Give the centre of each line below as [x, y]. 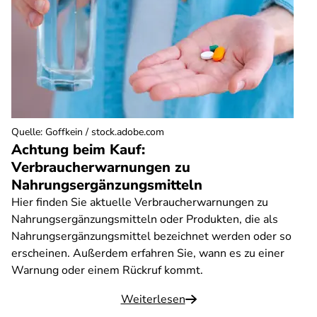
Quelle [26, 132]
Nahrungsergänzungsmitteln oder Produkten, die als [145, 219]
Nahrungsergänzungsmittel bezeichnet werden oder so [151, 236]
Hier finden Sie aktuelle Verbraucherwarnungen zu [140, 202]
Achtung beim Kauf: [78, 150]
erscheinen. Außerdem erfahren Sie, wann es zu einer [148, 253]
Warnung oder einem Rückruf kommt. [107, 270]
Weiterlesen [153, 299]
